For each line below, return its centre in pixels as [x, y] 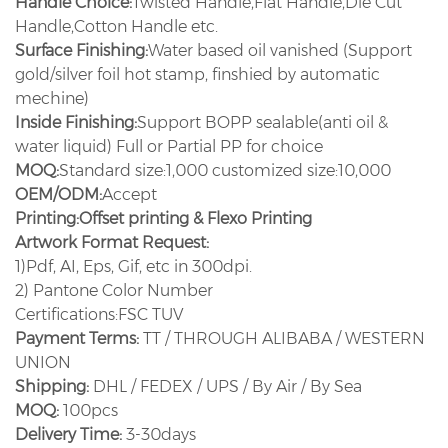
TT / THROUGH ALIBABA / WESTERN [282, 338]
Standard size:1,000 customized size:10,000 [225, 170]
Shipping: [52, 386]
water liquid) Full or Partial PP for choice [169, 146]
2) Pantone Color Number [114, 290]
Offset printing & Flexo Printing [195, 218]
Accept [129, 194]
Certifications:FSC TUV [99, 314]
